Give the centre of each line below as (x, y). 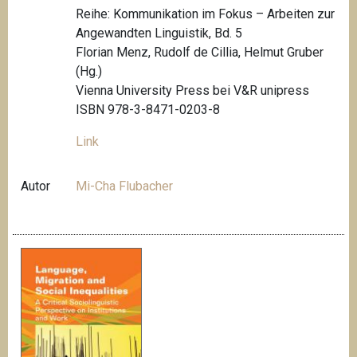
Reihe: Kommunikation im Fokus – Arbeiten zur (206, 14)
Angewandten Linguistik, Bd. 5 (159, 33)
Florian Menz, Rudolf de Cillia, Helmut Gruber (200, 53)
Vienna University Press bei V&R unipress (193, 91)
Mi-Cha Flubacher (125, 186)
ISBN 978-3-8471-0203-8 (150, 110)
